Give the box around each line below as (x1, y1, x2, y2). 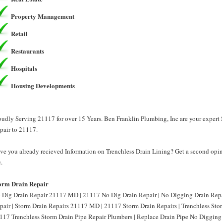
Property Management (11, 11, 74, 21)
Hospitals (11, 63, 37, 73)
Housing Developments (11, 81, 75, 90)
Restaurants (11, 46, 44, 55)
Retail (11, 29, 28, 38)
